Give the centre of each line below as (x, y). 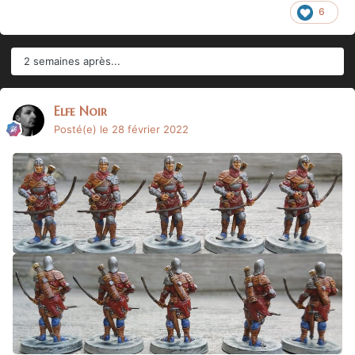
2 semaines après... (72, 61)
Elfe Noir (80, 111)
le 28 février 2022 (144, 129)
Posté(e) (77, 129)
